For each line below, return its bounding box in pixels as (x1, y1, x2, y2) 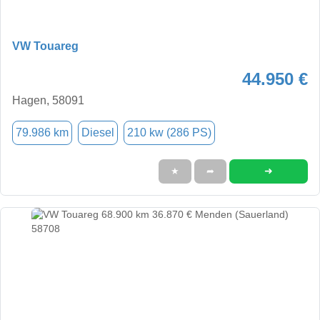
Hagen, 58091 (12, 94, 84, 106)
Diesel (81, 126, 114, 139)
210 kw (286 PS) (127, 126, 211, 139)
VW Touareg (12, 39, 79, 52)
